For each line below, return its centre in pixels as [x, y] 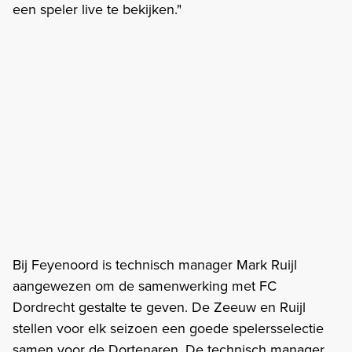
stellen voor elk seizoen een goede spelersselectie [168, 328]
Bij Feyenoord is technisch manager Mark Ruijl [155, 264]
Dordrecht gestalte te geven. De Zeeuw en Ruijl [159, 306]
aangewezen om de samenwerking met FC [145, 285]
